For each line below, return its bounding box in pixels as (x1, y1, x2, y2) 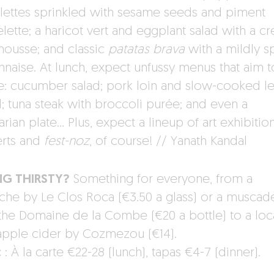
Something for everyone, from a (69, 173, 253, 187)
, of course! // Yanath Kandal (89, 135, 247, 149)
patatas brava (108, 43, 185, 57)
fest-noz (43, 135, 89, 149)
